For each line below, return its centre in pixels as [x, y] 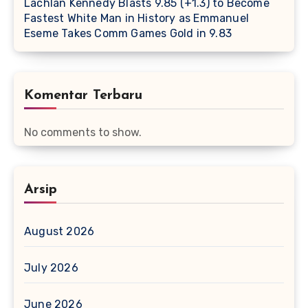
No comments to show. [83, 132]
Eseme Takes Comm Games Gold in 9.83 [128, 33]
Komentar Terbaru [83, 95]
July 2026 [51, 267]
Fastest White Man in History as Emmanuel [136, 18]
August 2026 [59, 231]
